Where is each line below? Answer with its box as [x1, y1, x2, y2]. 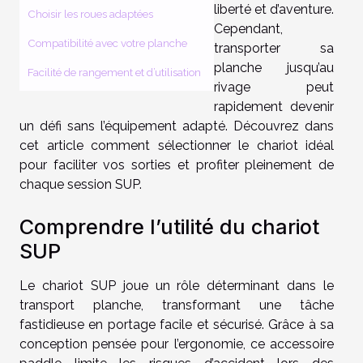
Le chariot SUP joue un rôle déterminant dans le [19, 277, 334, 293]
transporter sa [214, 40, 334, 56]
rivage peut [214, 79, 334, 95]
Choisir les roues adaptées [28, 6, 153, 20]
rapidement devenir [214, 98, 334, 114]
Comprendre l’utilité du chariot [19, 214, 319, 239]
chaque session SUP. [19, 176, 142, 192]
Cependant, [214, 20, 283, 36]
